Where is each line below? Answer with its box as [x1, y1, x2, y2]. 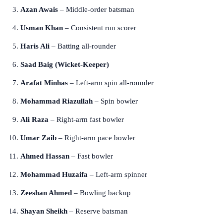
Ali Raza [20, 115, 49, 123]
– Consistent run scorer [63, 23, 136, 32]
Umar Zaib [20, 133, 56, 142]
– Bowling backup [72, 188, 131, 197]
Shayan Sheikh [20, 207, 67, 215]
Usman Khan [20, 23, 63, 32]
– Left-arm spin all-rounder [68, 78, 154, 87]
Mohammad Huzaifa [20, 170, 88, 178]
